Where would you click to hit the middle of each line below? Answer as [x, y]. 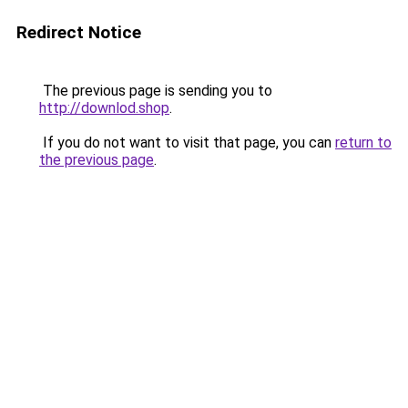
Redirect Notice [79, 32]
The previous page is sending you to [156, 91]
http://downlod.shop [104, 108]
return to [363, 143]
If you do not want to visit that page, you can [187, 143]
